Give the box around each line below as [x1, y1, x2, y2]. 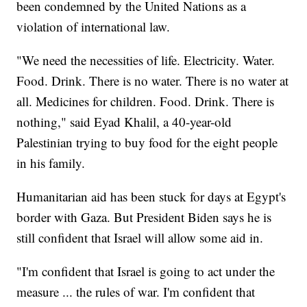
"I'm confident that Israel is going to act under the [16, 262, 275, 280]
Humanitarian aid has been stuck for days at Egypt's [16, 187, 286, 205]
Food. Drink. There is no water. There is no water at [16, 71, 289, 89]
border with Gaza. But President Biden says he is [16, 208, 272, 225]
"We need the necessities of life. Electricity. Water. [16, 51, 275, 69]
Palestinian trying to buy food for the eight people [16, 133, 278, 151]
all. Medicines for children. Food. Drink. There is [16, 92, 275, 110]
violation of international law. [16, 17, 175, 35]
